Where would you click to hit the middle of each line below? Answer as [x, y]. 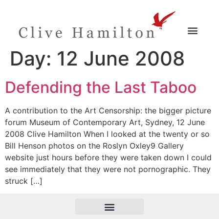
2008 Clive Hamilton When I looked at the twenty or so [107, 134]
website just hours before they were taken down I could [108, 157]
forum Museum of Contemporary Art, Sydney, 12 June [105, 122]
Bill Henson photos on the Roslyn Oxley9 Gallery [94, 146]
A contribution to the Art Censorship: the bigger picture [108, 110]
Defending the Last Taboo [101, 87]
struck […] [24, 181]
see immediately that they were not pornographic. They [108, 169]
